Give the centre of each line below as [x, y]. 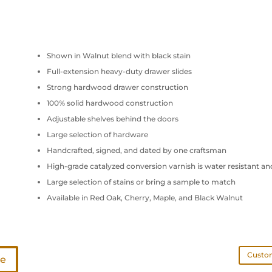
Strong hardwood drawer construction [117, 87]
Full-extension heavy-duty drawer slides [119, 72]
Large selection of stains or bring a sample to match [141, 182]
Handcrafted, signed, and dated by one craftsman [136, 151]
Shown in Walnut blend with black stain [118, 56]
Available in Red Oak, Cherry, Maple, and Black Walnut [144, 198]
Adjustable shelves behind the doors [112, 119]
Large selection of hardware [97, 135]
